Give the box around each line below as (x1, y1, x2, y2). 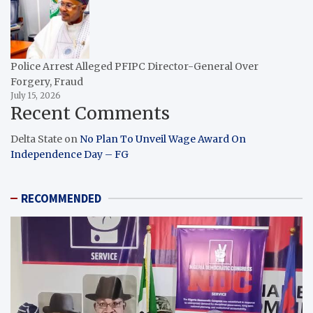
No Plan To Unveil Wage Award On (80, 133, 246, 146)
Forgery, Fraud (10, 75, 83, 89)
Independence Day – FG (10, 148, 129, 161)
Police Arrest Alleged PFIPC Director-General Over (10, 60, 259, 73)
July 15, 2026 (10, 91, 61, 101)
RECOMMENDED (21, 191, 101, 207)
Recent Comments (10, 102, 170, 125)
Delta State (10, 133, 62, 146)
